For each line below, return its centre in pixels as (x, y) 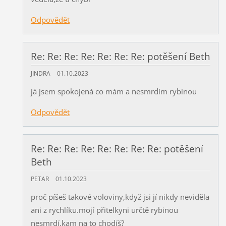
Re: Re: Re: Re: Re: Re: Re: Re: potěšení (117, 149)
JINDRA (40, 74)
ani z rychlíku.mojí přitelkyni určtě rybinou (104, 210)
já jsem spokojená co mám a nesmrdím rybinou (114, 92)
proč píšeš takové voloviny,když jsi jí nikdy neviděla (120, 197)
